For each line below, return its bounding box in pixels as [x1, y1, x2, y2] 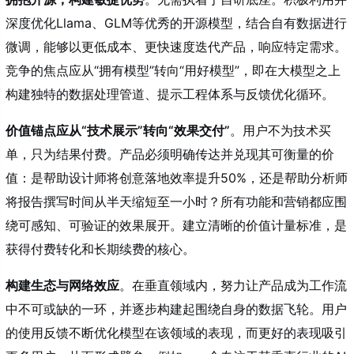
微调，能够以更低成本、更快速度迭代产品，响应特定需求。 [6, 39, 347, 55]
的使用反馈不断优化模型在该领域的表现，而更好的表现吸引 [6, 325, 347, 341]
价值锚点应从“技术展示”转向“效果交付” [6, 122, 230, 138]
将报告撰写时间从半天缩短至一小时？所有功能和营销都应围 [6, 194, 347, 209]
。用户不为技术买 [230, 122, 331, 138]
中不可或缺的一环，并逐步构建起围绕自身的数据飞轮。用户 [6, 301, 347, 317]
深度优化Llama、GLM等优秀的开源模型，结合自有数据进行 [6, 15, 347, 31]
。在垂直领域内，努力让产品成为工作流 [119, 277, 347, 293]
